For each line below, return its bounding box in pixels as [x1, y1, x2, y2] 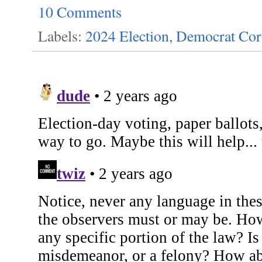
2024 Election [85, 26, 169, 46]
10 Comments [38, 2, 122, 22]
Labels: [38, 26, 85, 46]
